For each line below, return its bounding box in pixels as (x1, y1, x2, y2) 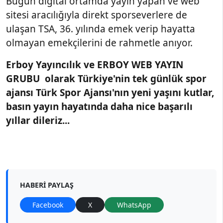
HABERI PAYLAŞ (20, 180, 74, 190)
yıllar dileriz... (6, 113, 70, 127)
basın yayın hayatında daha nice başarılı (6, 100, 193, 113)
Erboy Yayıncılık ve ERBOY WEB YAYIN (6, 58, 183, 71)
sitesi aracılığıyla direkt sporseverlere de (6, 8, 187, 21)
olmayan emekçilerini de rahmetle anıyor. (6, 36, 193, 49)
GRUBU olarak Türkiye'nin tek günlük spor (6, 72, 207, 85)
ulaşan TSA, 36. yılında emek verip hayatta (6, 22, 195, 35)
